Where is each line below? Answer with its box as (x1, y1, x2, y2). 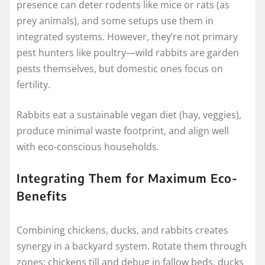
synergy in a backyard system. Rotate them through (17, 240, 247, 253)
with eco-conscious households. (17, 140, 159, 154)
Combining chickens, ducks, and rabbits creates (17, 224, 228, 237)
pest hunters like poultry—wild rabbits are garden (17, 46, 239, 60)
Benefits (17, 188, 67, 203)
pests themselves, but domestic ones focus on (17, 62, 223, 76)
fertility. (17, 78, 50, 92)
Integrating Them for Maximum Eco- (17, 170, 238, 186)
